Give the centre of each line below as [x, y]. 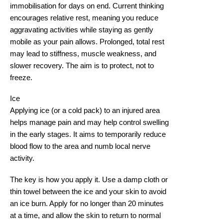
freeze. [21, 78]
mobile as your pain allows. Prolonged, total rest [87, 42]
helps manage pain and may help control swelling [89, 123]
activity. [22, 159]
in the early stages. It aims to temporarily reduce [88, 135]
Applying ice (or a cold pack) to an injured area [85, 111]
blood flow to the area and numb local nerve [80, 147]
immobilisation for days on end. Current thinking [87, 6]
